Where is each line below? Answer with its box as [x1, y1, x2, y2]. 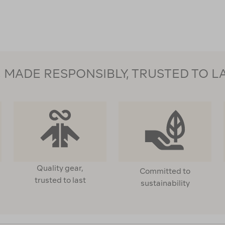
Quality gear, [37, 164, 83, 172]
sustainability [140, 179, 190, 187]
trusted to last [34, 176, 86, 184]
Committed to [140, 167, 190, 175]
